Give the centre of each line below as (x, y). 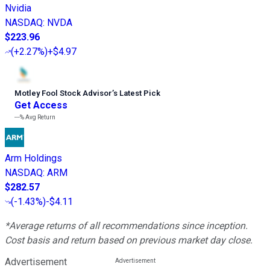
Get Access (41, 105)
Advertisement (36, 262)
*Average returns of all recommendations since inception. (126, 225)
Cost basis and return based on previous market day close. (129, 240)
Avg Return (40, 117)
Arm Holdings (33, 158)
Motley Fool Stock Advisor (63, 93)
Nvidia (18, 8)
